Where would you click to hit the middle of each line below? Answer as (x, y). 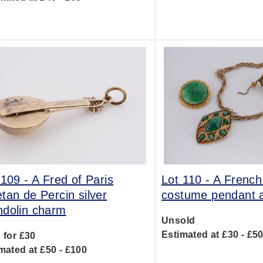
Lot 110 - (187, 180)
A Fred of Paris (73, 180)
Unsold (178, 220)
